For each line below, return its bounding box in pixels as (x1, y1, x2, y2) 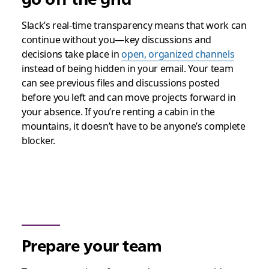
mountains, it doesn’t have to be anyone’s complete (21, 119, 246, 133)
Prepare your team (21, 235, 162, 255)
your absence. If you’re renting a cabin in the (21, 105, 216, 118)
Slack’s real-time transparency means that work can (21, 19, 247, 32)
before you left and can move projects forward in (21, 91, 236, 104)
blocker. (21, 134, 55, 147)
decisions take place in (21, 47, 122, 61)
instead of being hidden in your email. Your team (21, 62, 234, 75)
